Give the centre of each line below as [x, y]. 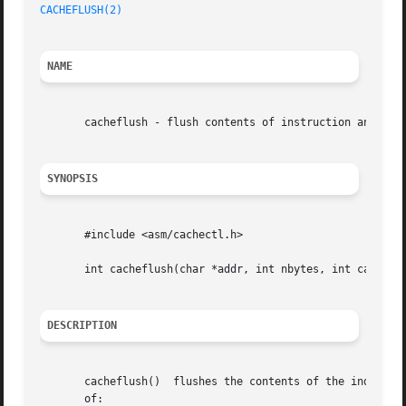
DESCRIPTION [82, 326]
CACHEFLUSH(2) [82, 10]
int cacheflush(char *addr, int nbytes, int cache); [221, 270]
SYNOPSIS [73, 179]
